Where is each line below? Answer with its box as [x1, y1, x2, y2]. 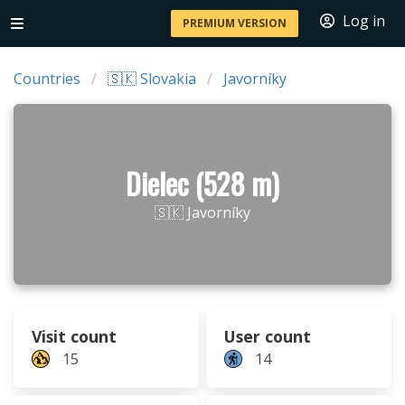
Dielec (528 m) [126, 162, 279, 204]
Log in [343, 11, 385, 31]
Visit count [32, 325, 117, 347]
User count [224, 325, 311, 347]
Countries [14, 69, 80, 89]
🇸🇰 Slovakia [108, 69, 196, 89]
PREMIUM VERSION [183, 15, 287, 31]
